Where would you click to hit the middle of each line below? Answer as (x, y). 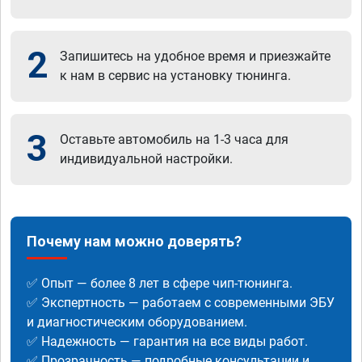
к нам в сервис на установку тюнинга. (175, 76)
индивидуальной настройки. (146, 159)
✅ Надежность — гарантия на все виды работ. (167, 342)
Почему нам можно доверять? (134, 242)
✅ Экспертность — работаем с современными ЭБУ (181, 303)
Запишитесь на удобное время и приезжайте (195, 57)
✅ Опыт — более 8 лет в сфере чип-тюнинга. (160, 284)
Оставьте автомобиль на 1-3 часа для (174, 140)
